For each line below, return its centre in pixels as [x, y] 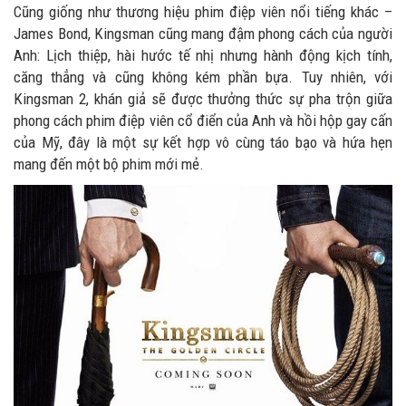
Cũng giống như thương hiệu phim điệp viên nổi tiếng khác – [203, 12]
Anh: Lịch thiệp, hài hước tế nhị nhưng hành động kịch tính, [203, 55]
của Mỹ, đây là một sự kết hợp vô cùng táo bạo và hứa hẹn [203, 142]
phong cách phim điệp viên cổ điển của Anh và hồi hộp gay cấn [203, 121]
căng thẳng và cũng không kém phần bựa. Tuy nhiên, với [203, 77]
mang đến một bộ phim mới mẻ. [109, 164]
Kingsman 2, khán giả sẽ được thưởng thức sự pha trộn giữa [203, 99]
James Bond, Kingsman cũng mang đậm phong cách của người [203, 34]
